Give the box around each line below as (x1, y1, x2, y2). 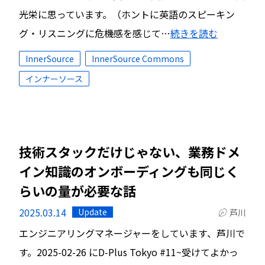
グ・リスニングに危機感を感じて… (19, 26, 170, 40)
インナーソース (25, 73, 83, 85)
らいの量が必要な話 (19, 181, 136, 200)
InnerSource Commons (92, 53, 184, 64)
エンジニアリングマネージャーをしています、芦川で (19, 226, 245, 240)
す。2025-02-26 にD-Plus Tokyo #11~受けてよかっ (19, 245, 238, 259)
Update (78, 206, 107, 218)
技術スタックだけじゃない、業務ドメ (19, 142, 240, 161)
